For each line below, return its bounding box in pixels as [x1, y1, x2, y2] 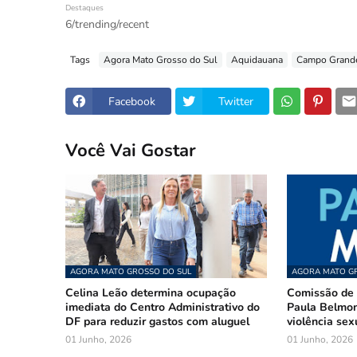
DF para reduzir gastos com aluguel [65, 314, 249, 329]
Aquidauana [231, 53, 283, 66]
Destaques [65, 2, 104, 14]
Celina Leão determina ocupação [65, 285, 236, 300]
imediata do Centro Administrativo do [65, 300, 260, 315]
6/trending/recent [65, 17, 149, 32]
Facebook [108, 93, 155, 109]
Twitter [218, 93, 253, 109]
